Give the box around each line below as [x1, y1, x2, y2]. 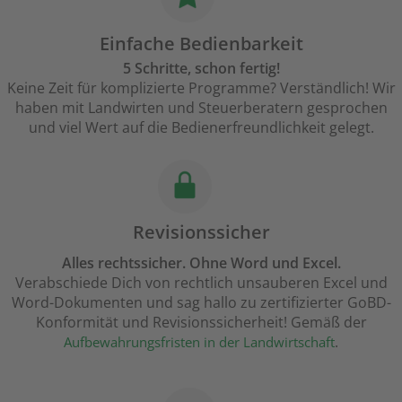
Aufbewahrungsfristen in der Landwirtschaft [64, 333, 335, 352]
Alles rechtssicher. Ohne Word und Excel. [61, 253, 341, 274]
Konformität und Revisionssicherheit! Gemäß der [35, 312, 367, 333]
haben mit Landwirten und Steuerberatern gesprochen [14, 98, 388, 118]
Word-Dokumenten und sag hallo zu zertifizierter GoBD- [11, 293, 391, 313]
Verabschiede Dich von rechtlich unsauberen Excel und [14, 273, 388, 293]
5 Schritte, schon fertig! [122, 58, 280, 79]
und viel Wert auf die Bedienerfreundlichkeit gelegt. [28, 118, 374, 138]
